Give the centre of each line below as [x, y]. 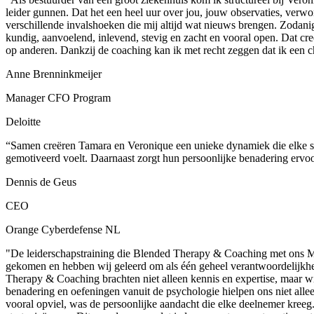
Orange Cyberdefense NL [63, 229]
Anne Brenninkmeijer [54, 74]
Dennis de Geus [41, 182]
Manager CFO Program [58, 97]
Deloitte [23, 121]
